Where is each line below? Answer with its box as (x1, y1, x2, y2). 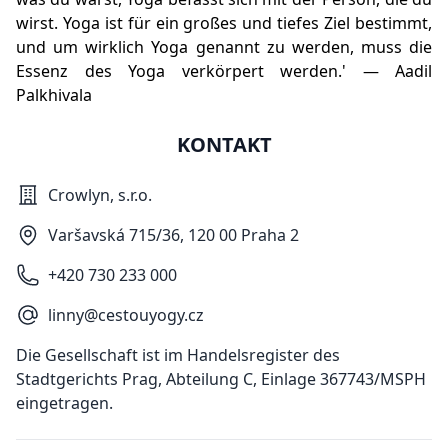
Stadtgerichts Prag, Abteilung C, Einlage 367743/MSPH (16, 368, 426, 391)
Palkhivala (16, 84, 92, 107)
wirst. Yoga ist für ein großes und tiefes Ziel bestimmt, (16, 12, 432, 35)
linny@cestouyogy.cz (48, 304, 204, 327)
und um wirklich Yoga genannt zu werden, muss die (16, 36, 432, 59)
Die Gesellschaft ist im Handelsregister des (16, 344, 340, 367)
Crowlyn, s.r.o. (48, 184, 152, 207)
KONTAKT (176, 131, 272, 159)
